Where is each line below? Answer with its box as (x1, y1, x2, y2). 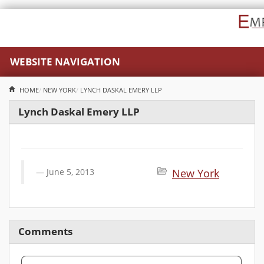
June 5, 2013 (47, 166, 94, 177)
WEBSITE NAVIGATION (10, 55, 120, 68)
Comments (18, 225, 72, 238)
